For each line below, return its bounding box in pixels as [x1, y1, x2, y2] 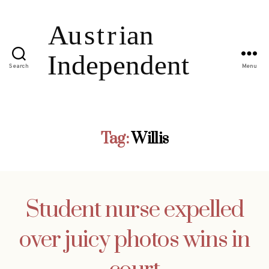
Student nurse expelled [25, 195, 244, 225]
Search [9, 62, 29, 71]
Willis [131, 128, 169, 149]
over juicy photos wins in [19, 225, 250, 255]
